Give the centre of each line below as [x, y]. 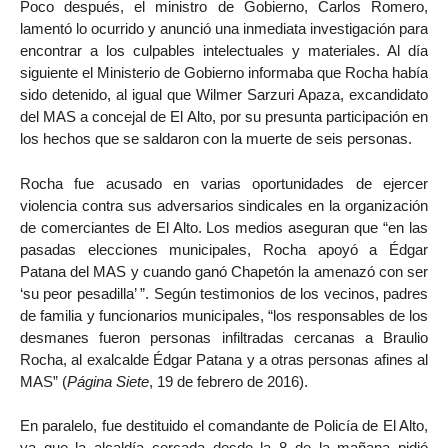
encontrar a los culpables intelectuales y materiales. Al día [224, 50]
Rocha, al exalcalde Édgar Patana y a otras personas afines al [224, 359]
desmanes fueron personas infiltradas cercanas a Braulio [224, 337]
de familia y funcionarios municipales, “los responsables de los [224, 315]
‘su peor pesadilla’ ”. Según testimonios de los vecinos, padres [224, 293]
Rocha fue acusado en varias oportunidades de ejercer [224, 183]
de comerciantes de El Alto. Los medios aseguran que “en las [224, 227]
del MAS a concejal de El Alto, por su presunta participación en [224, 116]
